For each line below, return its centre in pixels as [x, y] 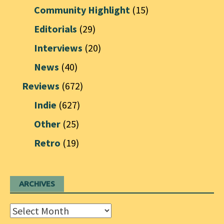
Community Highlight [82, 10]
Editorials [55, 29]
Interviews [58, 48]
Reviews [41, 86]
